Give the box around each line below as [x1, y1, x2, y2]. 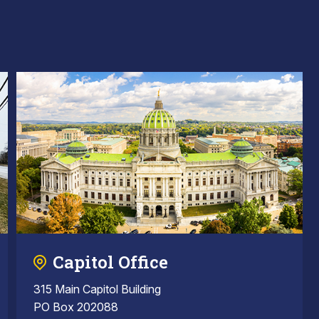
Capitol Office [52, 251, 168, 274]
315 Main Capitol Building [33, 282, 161, 297]
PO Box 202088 [33, 300, 118, 315]
